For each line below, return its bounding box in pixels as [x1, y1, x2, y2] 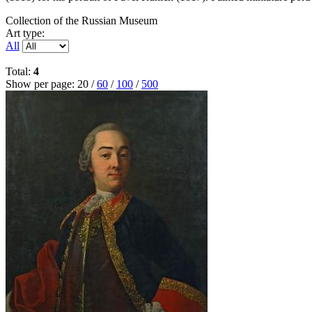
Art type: [6, 27, 45, 40]
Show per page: [6, 78, 77, 91]
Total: [6, 65, 33, 78]
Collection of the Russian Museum [6, 15, 157, 27]
